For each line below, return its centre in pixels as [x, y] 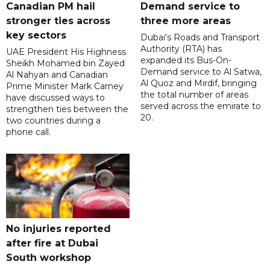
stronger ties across [58, 20]
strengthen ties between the [67, 109]
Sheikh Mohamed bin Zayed [65, 63]
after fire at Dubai [52, 243]
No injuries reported [58, 228]
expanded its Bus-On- [186, 60]
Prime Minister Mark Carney [65, 86]
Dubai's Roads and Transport [200, 37]
